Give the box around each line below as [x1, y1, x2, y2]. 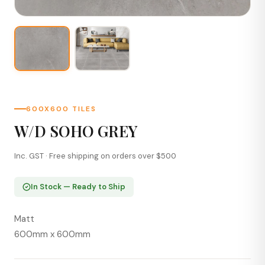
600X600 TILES [26, 104, 96, 114]
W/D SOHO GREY [14, 120, 138, 141]
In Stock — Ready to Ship [31, 181, 125, 192]
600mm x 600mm [14, 228, 91, 240]
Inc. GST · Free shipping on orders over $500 [14, 150, 176, 161]
